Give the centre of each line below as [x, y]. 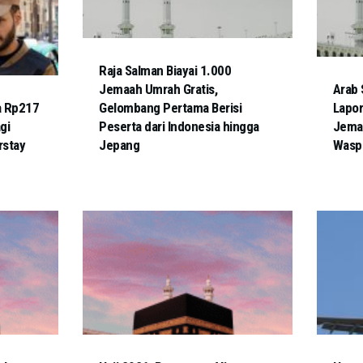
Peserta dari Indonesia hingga [179, 127]
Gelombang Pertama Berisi [171, 108]
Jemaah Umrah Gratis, [158, 90]
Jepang [120, 145]
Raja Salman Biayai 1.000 [165, 71]
